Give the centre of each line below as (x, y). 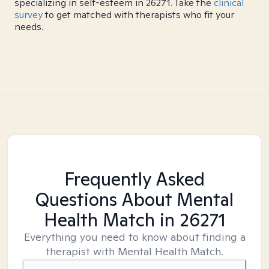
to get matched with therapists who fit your (138, 15)
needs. (29, 27)
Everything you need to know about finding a (134, 237)
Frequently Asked (134, 179)
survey (29, 15)
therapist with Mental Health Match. (134, 251)
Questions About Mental (134, 199)
